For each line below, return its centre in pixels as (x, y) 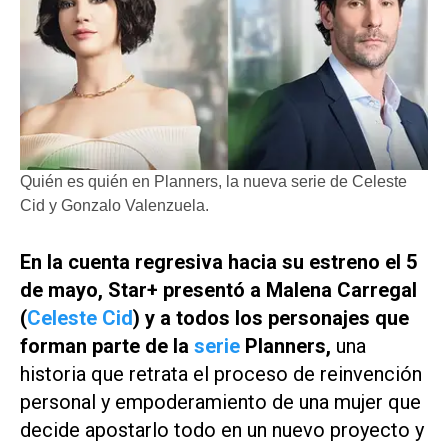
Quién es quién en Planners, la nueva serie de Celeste (213, 181)
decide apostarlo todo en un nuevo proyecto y (222, 429)
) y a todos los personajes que (271, 317)
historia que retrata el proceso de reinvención (221, 373)
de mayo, (64, 289)
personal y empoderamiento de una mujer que (220, 401)
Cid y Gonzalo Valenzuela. (114, 205)
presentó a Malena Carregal (287, 289)
